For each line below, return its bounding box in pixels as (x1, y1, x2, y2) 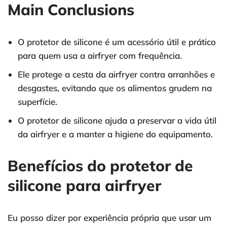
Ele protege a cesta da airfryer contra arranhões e (18, 69, 215, 80)
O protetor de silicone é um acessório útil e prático (18, 36, 216, 48)
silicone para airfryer (8, 176, 161, 196)
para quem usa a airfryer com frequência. (18, 50, 182, 61)
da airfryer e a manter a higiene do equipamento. (18, 129, 213, 140)
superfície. (18, 96, 57, 107)
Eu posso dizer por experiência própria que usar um (8, 212, 211, 223)
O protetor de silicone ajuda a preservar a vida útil (18, 115, 216, 126)
